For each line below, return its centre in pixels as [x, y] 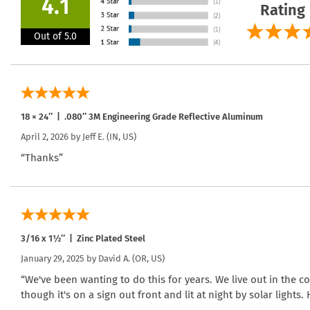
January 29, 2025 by [60, 258]
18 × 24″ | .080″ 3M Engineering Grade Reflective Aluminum [142, 116]
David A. [114, 258]
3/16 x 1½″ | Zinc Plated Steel [83, 238]
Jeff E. [93, 136]
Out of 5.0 [55, 36]
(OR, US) [147, 258]
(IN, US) [120, 136]
